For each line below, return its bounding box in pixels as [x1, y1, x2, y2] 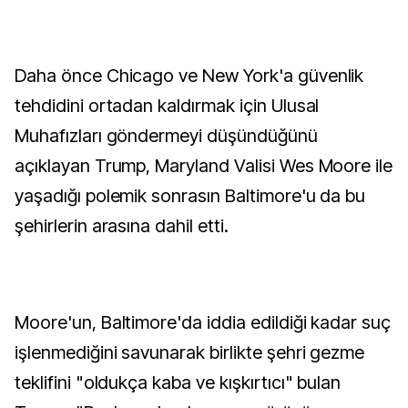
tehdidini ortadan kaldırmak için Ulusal [15, 95, 320, 117]
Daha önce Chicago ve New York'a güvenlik [15, 65, 364, 87]
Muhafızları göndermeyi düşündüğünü [15, 125, 318, 147]
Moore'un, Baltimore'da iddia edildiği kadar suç [15, 311, 392, 333]
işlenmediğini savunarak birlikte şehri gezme [15, 342, 365, 363]
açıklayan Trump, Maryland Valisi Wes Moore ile [15, 155, 393, 177]
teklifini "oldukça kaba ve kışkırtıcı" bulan [15, 372, 342, 393]
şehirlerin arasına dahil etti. [15, 215, 229, 237]
